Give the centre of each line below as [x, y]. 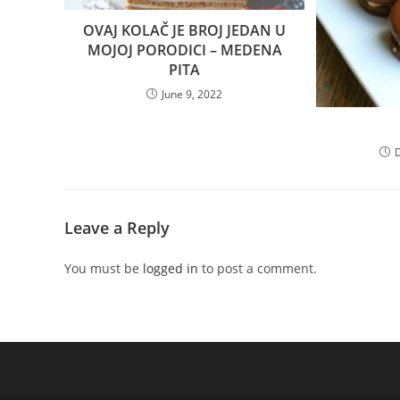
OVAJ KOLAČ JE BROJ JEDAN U [185, 30]
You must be [104, 268]
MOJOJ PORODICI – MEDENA [184, 50]
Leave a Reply [117, 227]
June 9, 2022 [192, 94]
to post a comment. [258, 268]
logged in [171, 268]
